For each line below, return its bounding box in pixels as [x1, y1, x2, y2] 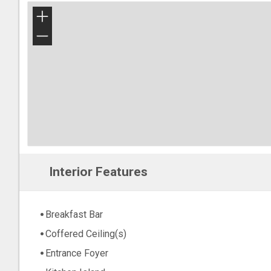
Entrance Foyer [45, 247, 108, 260]
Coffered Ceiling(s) [45, 228, 126, 240]
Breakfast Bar [45, 209, 103, 221]
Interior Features [48, 165, 148, 179]
